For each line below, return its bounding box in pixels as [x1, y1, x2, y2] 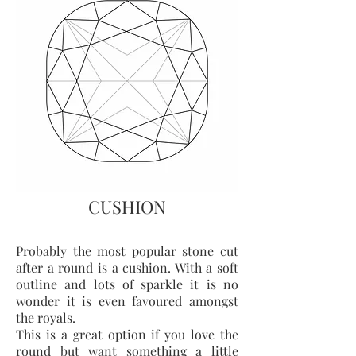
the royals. [16, 309, 79, 326]
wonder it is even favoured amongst [16, 292, 238, 309]
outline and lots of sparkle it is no [16, 276, 238, 292]
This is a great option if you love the [16, 326, 238, 342]
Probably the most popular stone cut [16, 242, 238, 259]
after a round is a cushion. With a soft [16, 259, 238, 276]
